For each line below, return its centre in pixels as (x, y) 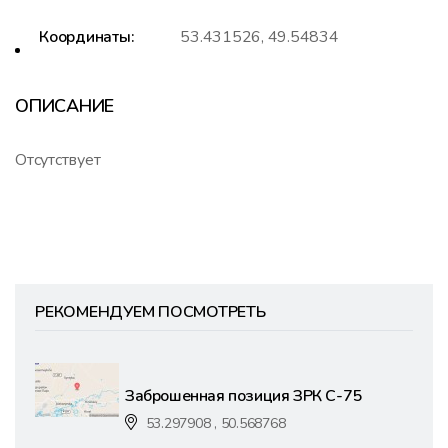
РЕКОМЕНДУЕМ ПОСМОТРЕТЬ (150, 311)
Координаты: (87, 36)
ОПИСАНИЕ (65, 105)
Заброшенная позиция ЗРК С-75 (243, 395)
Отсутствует (58, 159)
